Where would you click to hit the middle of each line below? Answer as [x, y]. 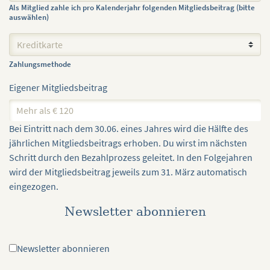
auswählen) [29, 17]
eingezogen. [34, 186]
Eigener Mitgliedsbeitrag [58, 87]
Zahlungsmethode [40, 64]
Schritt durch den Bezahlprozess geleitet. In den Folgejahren [131, 157]
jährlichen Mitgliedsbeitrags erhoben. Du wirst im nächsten [128, 143]
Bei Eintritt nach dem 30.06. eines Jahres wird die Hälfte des [129, 128]
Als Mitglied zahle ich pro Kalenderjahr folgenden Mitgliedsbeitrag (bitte [132, 8]
